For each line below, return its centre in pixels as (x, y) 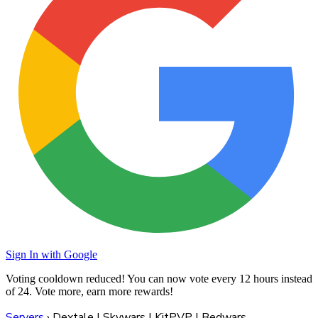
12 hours (259, 279)
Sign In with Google (51, 254)
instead (295, 279)
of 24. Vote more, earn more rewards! (89, 291)
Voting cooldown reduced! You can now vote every (122, 279)
